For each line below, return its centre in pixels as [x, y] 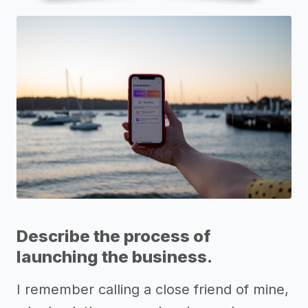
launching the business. [114, 257]
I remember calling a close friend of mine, [153, 290]
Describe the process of [113, 236]
